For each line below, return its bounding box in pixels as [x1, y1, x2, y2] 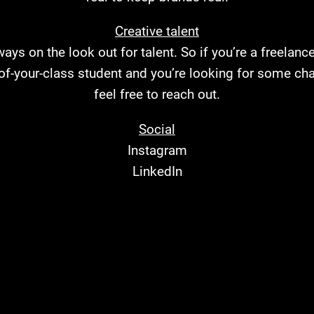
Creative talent [115, 23, 199, 40]
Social [139, 121, 175, 137]
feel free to [94, 86, 162, 103]
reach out [162, 86, 217, 103]
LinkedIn [132, 163, 182, 179]
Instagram [127, 142, 187, 158]
